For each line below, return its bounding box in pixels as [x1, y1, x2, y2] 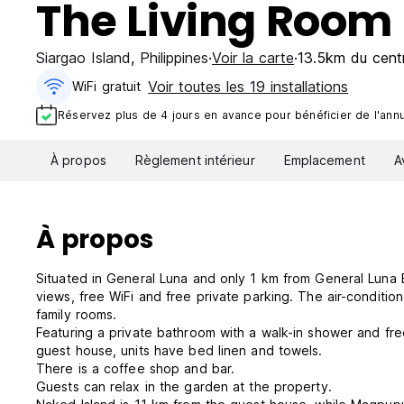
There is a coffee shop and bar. [36, 361, 235, 377]
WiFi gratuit [72, 78, 142, 94]
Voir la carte [212, 49, 294, 67]
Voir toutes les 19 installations [148, 78, 349, 96]
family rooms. [36, 307, 117, 323]
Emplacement [283, 152, 365, 169]
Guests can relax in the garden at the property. [36, 379, 332, 395]
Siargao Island [36, 49, 131, 67]
